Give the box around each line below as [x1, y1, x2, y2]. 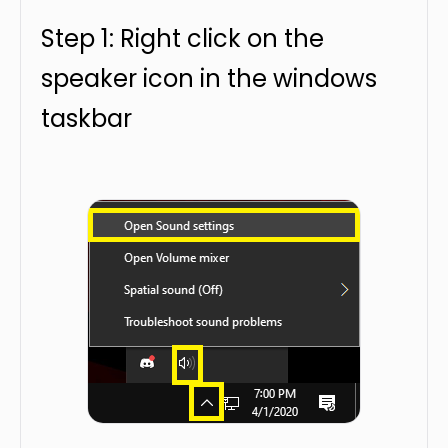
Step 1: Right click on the [41, 22, 324, 55]
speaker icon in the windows [41, 62, 377, 95]
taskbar [41, 102, 132, 135]
